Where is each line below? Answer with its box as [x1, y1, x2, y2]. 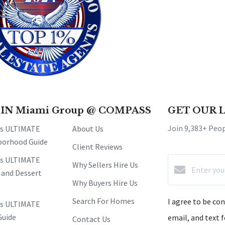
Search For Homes [72, 195, 135, 206]
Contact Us [72, 213, 110, 224]
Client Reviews [72, 141, 123, 152]
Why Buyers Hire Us [72, 177, 138, 188]
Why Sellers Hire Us [72, 159, 138, 170]
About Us [72, 123, 103, 134]
